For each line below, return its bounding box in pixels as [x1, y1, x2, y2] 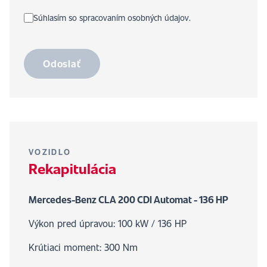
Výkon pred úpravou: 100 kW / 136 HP [29, 217, 187, 229]
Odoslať [43, 57, 81, 70]
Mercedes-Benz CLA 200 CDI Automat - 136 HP [29, 193, 228, 206]
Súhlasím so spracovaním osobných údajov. [33, 12, 191, 23]
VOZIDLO [29, 147, 72, 157]
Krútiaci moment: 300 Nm [29, 241, 138, 253]
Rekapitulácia [29, 159, 116, 178]
